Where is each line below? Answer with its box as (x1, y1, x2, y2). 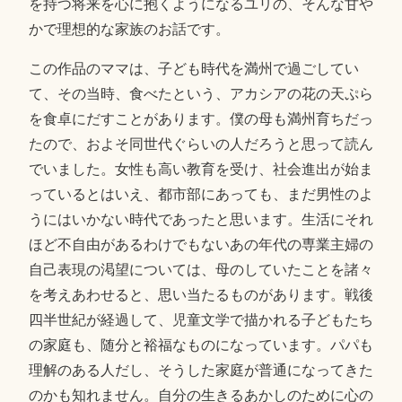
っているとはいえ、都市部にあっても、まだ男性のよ (28, 186, 373, 202)
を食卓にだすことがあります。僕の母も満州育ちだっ (28, 110, 373, 127)
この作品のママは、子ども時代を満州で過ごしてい (28, 60, 359, 76)
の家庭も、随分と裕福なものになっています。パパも (28, 336, 373, 353)
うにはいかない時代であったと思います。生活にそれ (28, 211, 373, 227)
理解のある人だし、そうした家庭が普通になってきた (28, 362, 373, 378)
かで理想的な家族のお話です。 (28, 21, 230, 37)
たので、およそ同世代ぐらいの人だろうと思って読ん (28, 135, 373, 152)
